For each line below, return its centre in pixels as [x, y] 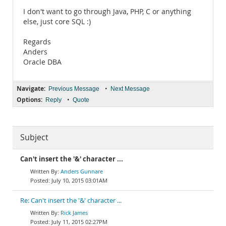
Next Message [130, 89]
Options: [30, 100]
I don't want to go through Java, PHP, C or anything [107, 12]
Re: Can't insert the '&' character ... [71, 201]
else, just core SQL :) [57, 22]
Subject [34, 137]
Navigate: [31, 89]
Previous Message [74, 89]
